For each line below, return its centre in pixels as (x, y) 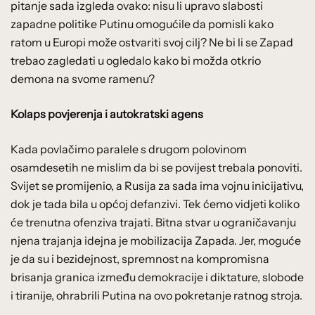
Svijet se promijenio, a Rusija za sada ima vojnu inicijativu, (157, 185)
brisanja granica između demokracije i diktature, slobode (157, 277)
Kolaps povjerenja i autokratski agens (107, 114)
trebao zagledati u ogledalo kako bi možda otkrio (136, 60)
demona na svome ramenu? (83, 78)
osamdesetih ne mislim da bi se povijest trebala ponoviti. (156, 167)
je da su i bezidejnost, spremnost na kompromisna (140, 258)
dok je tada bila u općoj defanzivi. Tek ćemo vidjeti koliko (155, 204)
